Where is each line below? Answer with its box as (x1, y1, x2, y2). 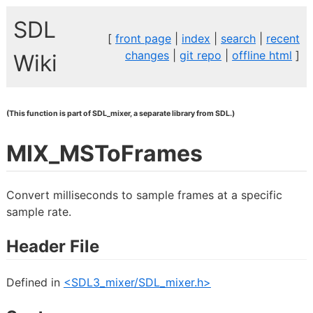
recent (266, 31, 300, 45)
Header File (6, 236, 99, 257)
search (221, 31, 256, 45)
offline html (232, 48, 293, 62)
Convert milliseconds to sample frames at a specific (6, 188, 282, 203)
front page (115, 31, 172, 45)
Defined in (6, 275, 64, 290)
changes (125, 48, 170, 62)
